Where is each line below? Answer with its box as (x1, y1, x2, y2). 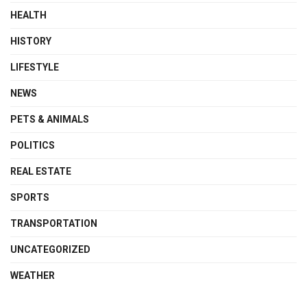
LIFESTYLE (10, 61, 59, 73)
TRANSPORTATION (10, 217, 97, 229)
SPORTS (10, 191, 49, 203)
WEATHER (10, 269, 55, 281)
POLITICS (10, 139, 55, 151)
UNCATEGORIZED (10, 243, 90, 255)
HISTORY (10, 35, 51, 47)
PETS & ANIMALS (10, 113, 89, 125)
